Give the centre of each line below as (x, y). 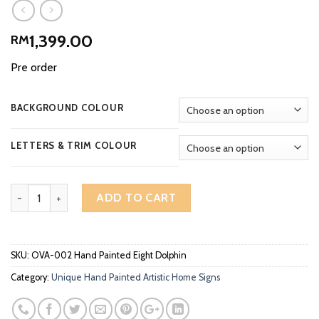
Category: (31, 278)
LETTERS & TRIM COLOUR (74, 146)
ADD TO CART (136, 198)
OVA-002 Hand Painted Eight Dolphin (109, 256)
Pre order (34, 68)
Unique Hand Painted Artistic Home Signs (136, 278)
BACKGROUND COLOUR (67, 108)
